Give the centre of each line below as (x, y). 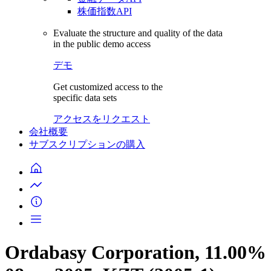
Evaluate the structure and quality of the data (138, 33)
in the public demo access (102, 44)
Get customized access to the (108, 87)
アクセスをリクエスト (102, 119)
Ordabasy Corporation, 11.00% (135, 253)
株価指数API (105, 11)
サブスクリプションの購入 (87, 144)
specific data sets (85, 98)
